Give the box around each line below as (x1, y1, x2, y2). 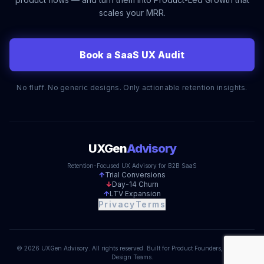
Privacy (98, 199, 136, 209)
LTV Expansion (110, 189, 161, 198)
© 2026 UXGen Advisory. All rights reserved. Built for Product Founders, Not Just (16, 245, 247, 252)
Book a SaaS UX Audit (80, 49, 184, 61)
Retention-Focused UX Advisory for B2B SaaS (67, 162, 197, 169)
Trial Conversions (105, 170, 166, 179)
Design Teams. (111, 253, 153, 260)
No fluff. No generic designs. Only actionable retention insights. (16, 83, 247, 92)
